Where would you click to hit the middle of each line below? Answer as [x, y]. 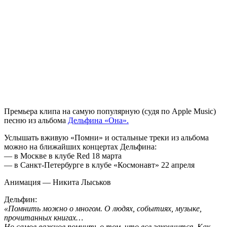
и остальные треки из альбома [156, 138]
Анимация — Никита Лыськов [58, 182]
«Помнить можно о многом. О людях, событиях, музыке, [103, 209]
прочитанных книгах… [44, 218]
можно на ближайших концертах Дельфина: [80, 147]
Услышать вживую [37, 138]
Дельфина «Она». [98, 120]
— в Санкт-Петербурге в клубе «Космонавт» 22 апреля [99, 165]
